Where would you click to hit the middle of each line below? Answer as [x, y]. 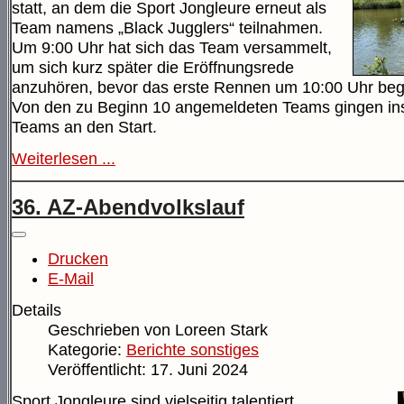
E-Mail [71, 278]
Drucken [78, 258]
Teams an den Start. [84, 128]
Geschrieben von [111, 330]
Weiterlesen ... [64, 159]
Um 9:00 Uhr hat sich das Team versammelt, [172, 48]
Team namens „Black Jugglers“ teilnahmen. [167, 28]
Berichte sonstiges [193, 349]
